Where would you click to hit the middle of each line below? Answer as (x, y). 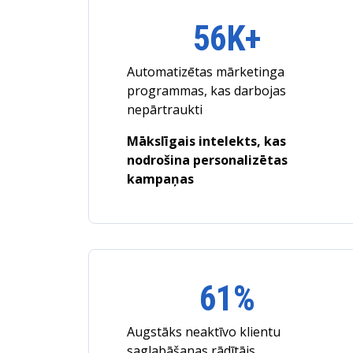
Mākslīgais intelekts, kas (206, 141)
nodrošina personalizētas (207, 160)
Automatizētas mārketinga (206, 72)
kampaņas (160, 179)
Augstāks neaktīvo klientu (204, 332)
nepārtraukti (165, 110)
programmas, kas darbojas (206, 91)
